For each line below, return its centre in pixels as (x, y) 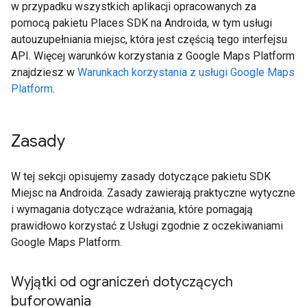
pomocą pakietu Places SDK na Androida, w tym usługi (142, 23)
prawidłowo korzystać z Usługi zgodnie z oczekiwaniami (147, 226)
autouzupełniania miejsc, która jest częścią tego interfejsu (149, 39)
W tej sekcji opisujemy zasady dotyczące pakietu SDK (141, 176)
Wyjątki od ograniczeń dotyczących (122, 282)
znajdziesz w (44, 72)
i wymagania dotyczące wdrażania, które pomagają (132, 209)
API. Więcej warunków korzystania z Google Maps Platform (153, 56)
